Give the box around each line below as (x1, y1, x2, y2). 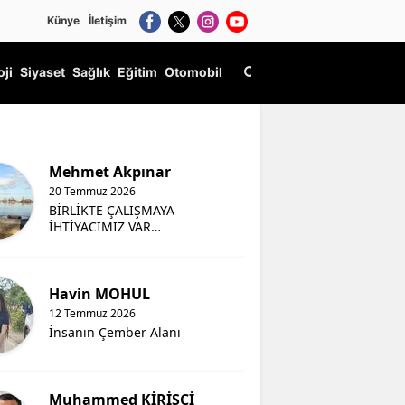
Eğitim (118, 64, 157, 80)
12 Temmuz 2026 (49, 306, 137, 322)
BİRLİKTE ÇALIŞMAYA (49, 202, 175, 220)
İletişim (89, 13, 127, 27)
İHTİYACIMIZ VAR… (49, 218, 162, 236)
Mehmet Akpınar (49, 162, 172, 183)
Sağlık (72, 64, 110, 80)
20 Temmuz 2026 (49, 184, 137, 200)
